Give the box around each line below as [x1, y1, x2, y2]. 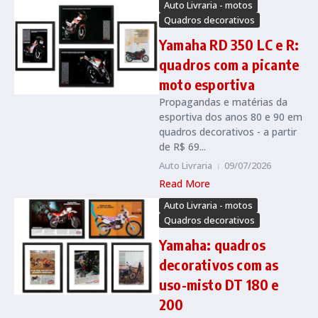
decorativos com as [159, 256, 279, 273]
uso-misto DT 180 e [159, 275, 279, 293]
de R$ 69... [159, 140, 206, 153]
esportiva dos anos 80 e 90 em [159, 110, 302, 124]
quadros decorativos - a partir [159, 125, 297, 138]
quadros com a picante [159, 55, 300, 73]
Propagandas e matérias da [159, 95, 287, 109]
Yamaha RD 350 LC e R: [159, 35, 300, 53]
